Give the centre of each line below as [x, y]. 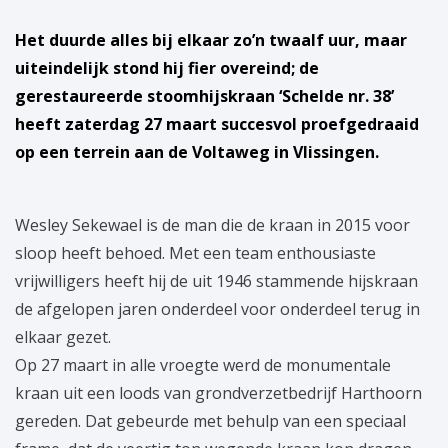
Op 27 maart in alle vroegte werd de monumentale [203, 365]
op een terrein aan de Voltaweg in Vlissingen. [197, 152]
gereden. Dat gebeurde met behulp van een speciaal [210, 421]
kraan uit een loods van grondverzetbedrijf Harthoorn [218, 393]
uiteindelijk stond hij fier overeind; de [167, 68]
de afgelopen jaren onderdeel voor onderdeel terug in [217, 309]
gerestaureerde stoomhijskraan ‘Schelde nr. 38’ [204, 96]
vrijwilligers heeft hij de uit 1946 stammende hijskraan [216, 281]
